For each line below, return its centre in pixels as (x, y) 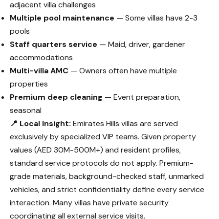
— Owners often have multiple (123, 71)
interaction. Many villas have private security (89, 203)
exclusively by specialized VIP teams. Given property (103, 137)
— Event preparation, (142, 97)
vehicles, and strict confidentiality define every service (107, 189)
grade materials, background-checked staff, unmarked (107, 176)
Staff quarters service (54, 44)
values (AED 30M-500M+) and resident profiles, (95, 150)
